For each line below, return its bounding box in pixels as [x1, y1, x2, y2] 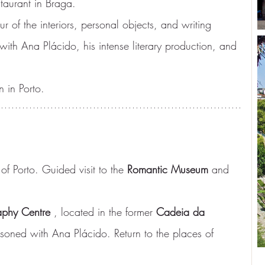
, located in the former [50, 205, 156, 219]
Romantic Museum [127, 162, 208, 176]
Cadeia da [156, 205, 208, 219]
